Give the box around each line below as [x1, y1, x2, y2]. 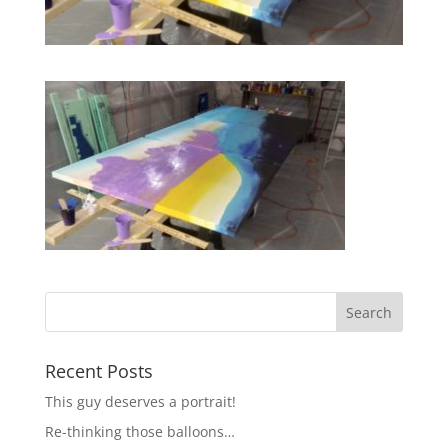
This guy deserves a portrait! [44, 391, 236, 411]
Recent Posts [44, 358, 153, 383]
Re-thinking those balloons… [44, 421, 235, 441]
